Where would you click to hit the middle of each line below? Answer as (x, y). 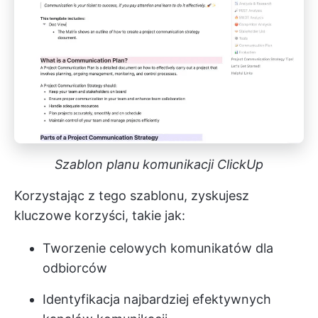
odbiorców (75, 268)
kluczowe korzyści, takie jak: (100, 216)
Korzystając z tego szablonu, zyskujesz (132, 196)
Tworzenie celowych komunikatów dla (158, 248)
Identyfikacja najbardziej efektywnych (157, 300)
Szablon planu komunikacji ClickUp (159, 165)
